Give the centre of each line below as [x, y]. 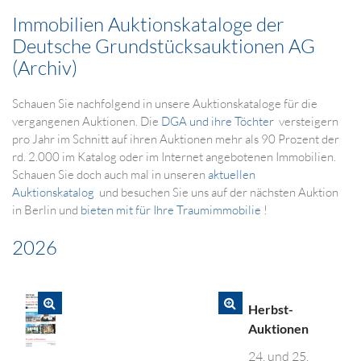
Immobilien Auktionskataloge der [148, 24]
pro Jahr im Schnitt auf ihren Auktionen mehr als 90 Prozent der [176, 139]
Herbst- [271, 309]
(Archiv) [45, 68]
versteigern [307, 121]
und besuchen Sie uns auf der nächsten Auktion [218, 192]
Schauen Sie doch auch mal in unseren [110, 174]
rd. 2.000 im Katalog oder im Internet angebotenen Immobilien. [174, 157]
